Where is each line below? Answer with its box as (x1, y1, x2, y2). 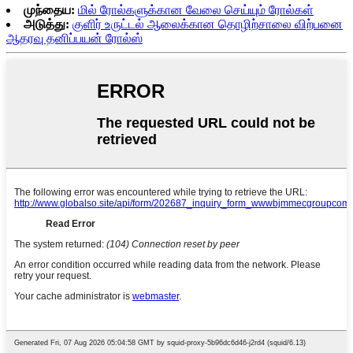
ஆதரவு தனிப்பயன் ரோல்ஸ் (6, 32, 143, 46)
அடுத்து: (24, 17, 69, 32)
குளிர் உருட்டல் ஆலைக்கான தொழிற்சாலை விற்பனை (72, 17, 343, 32)
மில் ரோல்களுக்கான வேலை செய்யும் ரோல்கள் (78, 3, 314, 17)
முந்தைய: (24, 3, 75, 17)
